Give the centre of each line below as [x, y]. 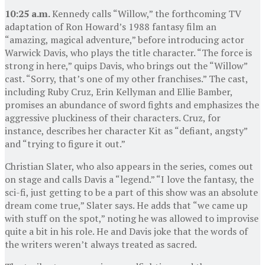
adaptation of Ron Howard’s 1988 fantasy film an [111, 26]
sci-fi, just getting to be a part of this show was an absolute [131, 192]
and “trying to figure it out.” [65, 143]
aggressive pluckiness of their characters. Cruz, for [113, 117]
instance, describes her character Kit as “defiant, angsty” [126, 130]
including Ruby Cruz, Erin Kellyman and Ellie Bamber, [119, 91]
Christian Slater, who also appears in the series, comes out [129, 166]
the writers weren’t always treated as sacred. [101, 244]
